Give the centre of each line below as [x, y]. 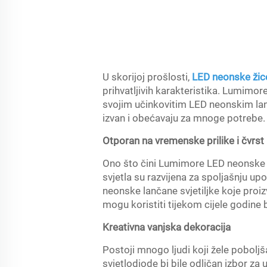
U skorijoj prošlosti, [147, 77]
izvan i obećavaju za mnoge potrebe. [184, 118]
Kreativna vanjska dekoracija [167, 227]
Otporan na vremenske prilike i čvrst [183, 141]
